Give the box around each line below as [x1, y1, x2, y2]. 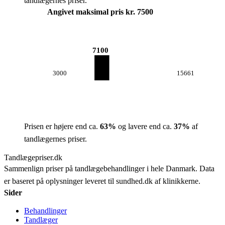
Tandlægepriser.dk [4, 153, 62, 162]
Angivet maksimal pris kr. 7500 [47, 8, 153, 16]
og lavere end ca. [116, 122, 174, 131]
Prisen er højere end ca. [24, 122, 100, 131]
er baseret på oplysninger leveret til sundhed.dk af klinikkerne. [4, 177, 200, 185]
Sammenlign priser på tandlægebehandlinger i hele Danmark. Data [4, 164, 214, 173]
